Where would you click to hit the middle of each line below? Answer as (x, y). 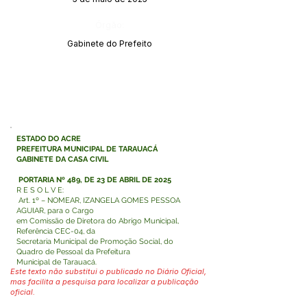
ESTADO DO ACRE (49, 139)
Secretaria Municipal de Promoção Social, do (95, 242)
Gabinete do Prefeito (110, 44)
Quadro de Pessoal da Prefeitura (73, 252)
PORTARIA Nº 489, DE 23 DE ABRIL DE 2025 (94, 180)
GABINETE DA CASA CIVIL (62, 159)
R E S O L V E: (40, 190)
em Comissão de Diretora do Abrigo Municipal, (98, 221)
